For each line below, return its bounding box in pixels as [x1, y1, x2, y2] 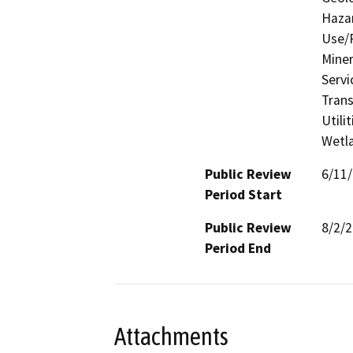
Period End [205, 239, 271, 257]
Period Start [205, 185, 282, 203]
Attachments [114, 322, 229, 351]
